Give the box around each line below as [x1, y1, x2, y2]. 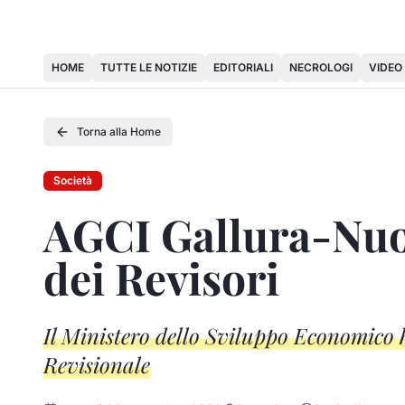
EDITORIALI [213, 61, 273, 74]
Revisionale [43, 350, 150, 379]
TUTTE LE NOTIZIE [100, 61, 197, 74]
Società [53, 174, 92, 187]
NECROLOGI [289, 61, 353, 74]
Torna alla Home [77, 125, 161, 138]
